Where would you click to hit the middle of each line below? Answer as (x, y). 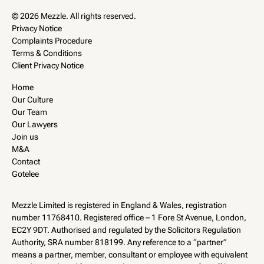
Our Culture (32, 100)
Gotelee (25, 174)
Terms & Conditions (47, 53)
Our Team (29, 112)
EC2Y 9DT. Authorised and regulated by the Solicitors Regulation (126, 230)
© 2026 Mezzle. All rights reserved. (74, 16)
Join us (25, 137)
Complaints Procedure (52, 41)
